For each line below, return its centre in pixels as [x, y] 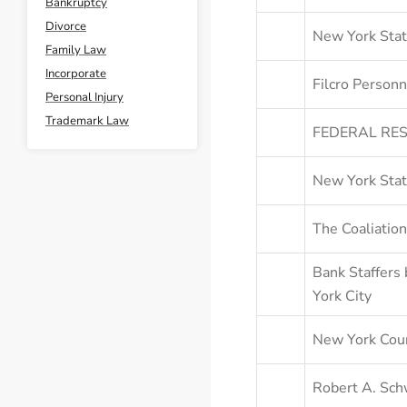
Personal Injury [84, 97]
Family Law [76, 50]
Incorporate [76, 74]
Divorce [66, 26]
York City [342, 296]
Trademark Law [87, 121]
